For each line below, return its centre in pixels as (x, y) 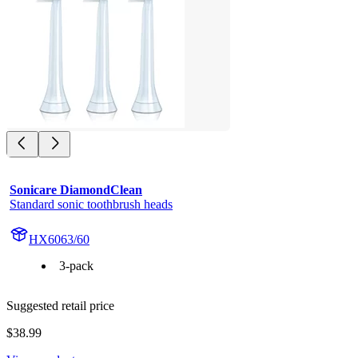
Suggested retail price (60, 305)
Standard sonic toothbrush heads (91, 204)
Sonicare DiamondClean (76, 189)
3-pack (76, 265)
